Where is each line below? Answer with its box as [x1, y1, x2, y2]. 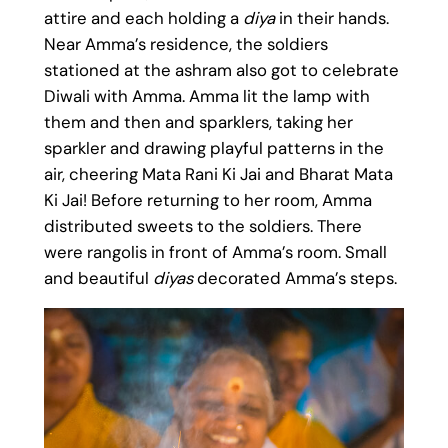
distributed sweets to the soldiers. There [43, 215, 362, 238]
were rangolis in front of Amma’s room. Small [43, 241, 387, 264]
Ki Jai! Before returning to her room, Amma [43, 189, 372, 212]
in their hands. [274, 7, 389, 30]
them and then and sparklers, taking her [43, 111, 353, 134]
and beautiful [43, 267, 153, 290]
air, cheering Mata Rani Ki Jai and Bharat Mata [43, 163, 393, 186]
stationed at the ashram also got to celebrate [43, 59, 399, 82]
